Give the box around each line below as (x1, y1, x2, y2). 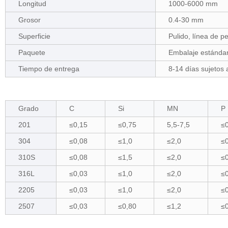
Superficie (18, 32, 50, 40)
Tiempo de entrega (18, 65, 79, 73)
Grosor (18, 16, 41, 24)
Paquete (18, 48, 45, 56)
